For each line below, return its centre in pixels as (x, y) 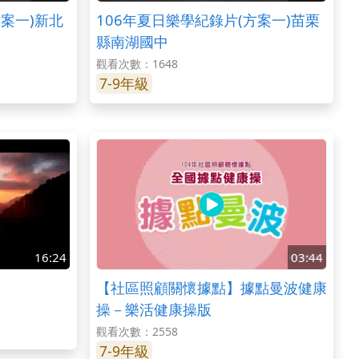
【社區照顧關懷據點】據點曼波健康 (211, 287)
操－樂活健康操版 (153, 309)
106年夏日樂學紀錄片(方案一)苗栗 (208, 19)
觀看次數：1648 (137, 63)
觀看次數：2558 (137, 331)
